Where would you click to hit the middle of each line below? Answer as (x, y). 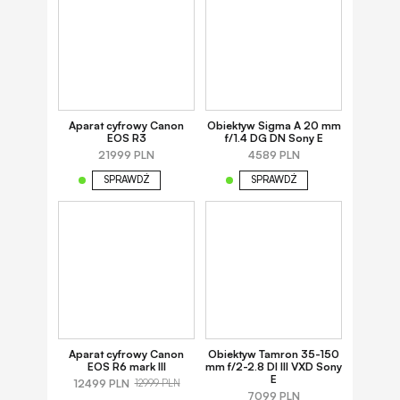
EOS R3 (126, 137)
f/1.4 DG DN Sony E (274, 137)
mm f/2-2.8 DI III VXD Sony (274, 366)
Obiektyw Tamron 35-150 (274, 354)
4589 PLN (274, 154)
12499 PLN (101, 383)
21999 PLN (126, 154)
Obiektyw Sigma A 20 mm (274, 125)
